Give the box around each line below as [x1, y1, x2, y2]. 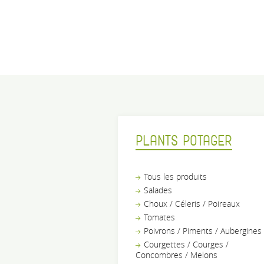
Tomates [144, 211, 175, 223]
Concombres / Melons [136, 249, 217, 260]
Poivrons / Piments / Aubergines [144, 225, 262, 236]
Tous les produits [144, 170, 207, 182]
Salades [144, 184, 172, 196]
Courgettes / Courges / [144, 238, 229, 250]
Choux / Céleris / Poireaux [144, 197, 240, 209]
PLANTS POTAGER [136, 133, 232, 148]
